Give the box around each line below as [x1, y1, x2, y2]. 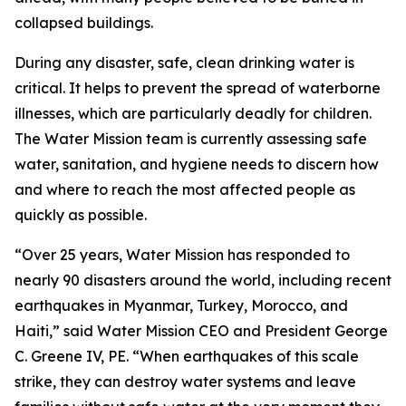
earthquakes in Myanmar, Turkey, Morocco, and [14, 296, 348, 314]
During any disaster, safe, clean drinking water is [14, 53, 354, 72]
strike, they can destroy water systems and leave [14, 372, 356, 391]
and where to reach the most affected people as [14, 180, 355, 198]
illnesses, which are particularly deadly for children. [14, 104, 372, 122]
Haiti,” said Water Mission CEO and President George [14, 322, 388, 340]
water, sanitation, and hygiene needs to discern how [14, 155, 379, 173]
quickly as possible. [14, 206, 147, 224]
